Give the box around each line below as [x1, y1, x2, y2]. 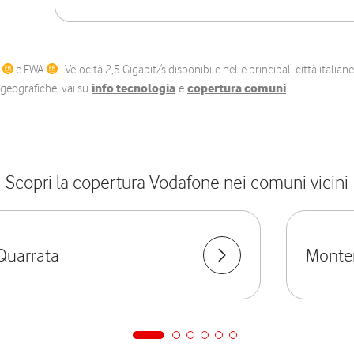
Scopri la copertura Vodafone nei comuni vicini [6, 171, 348, 194]
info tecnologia [92, 81, 175, 96]
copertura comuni [187, 81, 286, 96]
